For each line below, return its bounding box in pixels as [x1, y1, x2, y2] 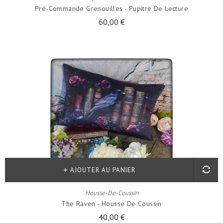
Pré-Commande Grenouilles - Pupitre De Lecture [35, 4, 188, 13]
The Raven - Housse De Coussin [61, 199, 162, 208]
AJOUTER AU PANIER [70, 166, 135, 174]
